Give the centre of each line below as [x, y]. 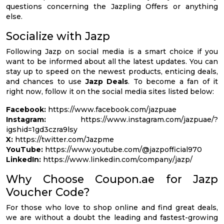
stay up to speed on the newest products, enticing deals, [112, 72]
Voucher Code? [48, 192]
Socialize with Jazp [58, 36]
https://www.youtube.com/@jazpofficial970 [122, 150]
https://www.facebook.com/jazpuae [111, 110]
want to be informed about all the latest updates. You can [112, 62]
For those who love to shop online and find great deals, [112, 208]
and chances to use [44, 82]
